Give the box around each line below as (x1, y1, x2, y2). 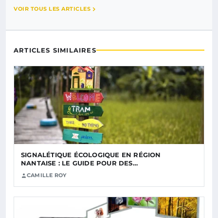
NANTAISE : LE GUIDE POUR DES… (21, 159, 138, 167)
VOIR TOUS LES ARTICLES (14, 5, 91, 13)
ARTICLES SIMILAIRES (14, 46, 96, 54)
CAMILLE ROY (27, 172, 67, 179)
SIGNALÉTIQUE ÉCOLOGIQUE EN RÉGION (21, 151, 161, 159)
